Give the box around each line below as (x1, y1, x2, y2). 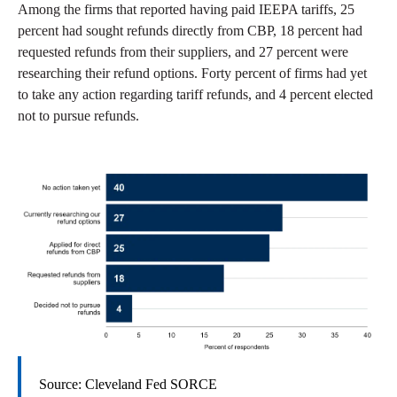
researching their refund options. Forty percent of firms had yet (18, 65, 367, 81)
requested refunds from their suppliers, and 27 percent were (18, 43, 348, 59)
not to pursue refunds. (18, 107, 139, 123)
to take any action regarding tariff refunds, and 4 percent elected (18, 86, 373, 102)
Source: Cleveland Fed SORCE (39, 377, 217, 393)
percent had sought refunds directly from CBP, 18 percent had (18, 22, 362, 38)
